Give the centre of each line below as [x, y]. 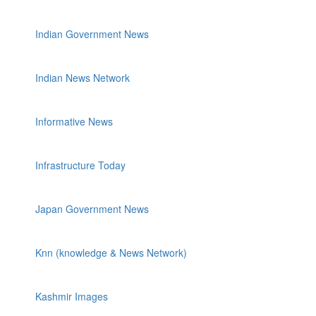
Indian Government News [92, 34]
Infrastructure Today [80, 165]
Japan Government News [92, 209]
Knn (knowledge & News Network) [111, 253]
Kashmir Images [72, 296]
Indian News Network [83, 78]
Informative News [74, 121]
